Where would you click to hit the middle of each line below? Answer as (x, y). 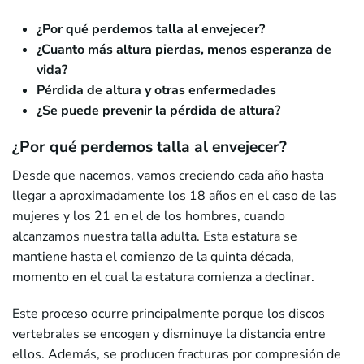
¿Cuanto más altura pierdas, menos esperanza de (184, 49)
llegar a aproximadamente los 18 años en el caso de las (174, 195)
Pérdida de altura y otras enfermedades (156, 90)
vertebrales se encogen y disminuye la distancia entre (169, 334)
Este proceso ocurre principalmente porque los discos (169, 313)
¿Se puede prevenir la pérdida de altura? (158, 110)
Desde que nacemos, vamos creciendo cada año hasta (168, 175)
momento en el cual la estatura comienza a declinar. (163, 277)
